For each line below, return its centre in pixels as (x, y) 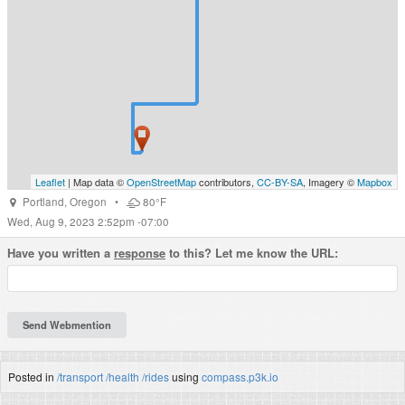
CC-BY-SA (280, 182)
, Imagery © (330, 182)
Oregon (88, 202)
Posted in (33, 376)
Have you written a (61, 253)
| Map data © (96, 182)
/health (122, 376)
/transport (80, 376)
